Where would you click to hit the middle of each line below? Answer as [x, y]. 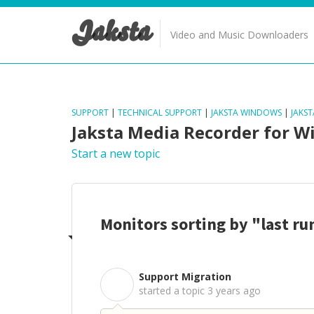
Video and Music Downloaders [239, 35]
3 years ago [234, 291]
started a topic [173, 291]
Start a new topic [116, 153]
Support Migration [185, 277]
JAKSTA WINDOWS [246, 112]
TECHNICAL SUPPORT [160, 112]
